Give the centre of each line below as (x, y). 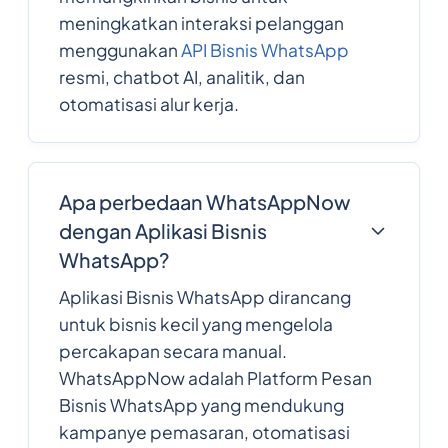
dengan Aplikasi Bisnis (162, 231)
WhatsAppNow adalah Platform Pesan (215, 378)
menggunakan (119, 49)
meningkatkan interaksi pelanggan (201, 22)
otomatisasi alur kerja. (148, 103)
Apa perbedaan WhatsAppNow (204, 202)
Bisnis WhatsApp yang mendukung (201, 405)
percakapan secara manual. (172, 351)
